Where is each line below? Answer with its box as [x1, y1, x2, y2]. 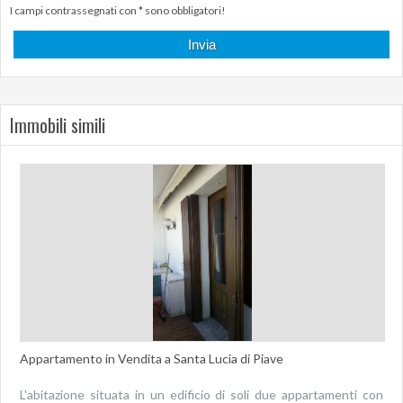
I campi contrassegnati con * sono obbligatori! [10, 4, 226, 17]
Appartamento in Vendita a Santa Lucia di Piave [19, 351, 283, 366]
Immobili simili [10, 112, 105, 139]
